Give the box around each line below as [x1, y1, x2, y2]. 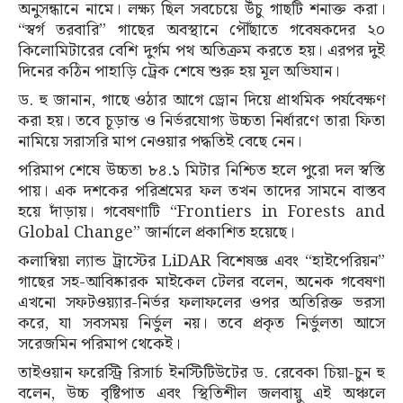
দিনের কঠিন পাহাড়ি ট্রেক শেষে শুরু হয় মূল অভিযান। [18, 58, 339, 85]
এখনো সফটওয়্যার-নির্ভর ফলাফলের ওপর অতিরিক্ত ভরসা [18, 289, 385, 316]
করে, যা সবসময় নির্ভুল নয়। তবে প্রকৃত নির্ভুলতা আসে [18, 309, 385, 336]
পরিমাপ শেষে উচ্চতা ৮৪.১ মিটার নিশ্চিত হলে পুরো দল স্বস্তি [18, 157, 385, 184]
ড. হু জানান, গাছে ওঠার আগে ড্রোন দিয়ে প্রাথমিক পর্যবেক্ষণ [18, 86, 385, 113]
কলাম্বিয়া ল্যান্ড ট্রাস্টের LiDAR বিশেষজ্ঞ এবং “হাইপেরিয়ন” [18, 247, 385, 274]
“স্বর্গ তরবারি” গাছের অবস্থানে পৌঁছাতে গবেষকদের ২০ [18, 16, 385, 43]
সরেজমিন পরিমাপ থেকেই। [18, 330, 180, 357]
